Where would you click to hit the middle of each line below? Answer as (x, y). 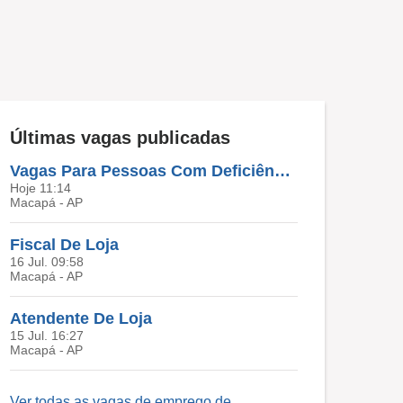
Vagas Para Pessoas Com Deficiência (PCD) (282, 171)
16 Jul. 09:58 (47, 262)
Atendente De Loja (81, 318)
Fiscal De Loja (64, 245)
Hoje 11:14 (40, 188)
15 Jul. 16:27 (47, 336)
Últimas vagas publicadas (120, 138)
